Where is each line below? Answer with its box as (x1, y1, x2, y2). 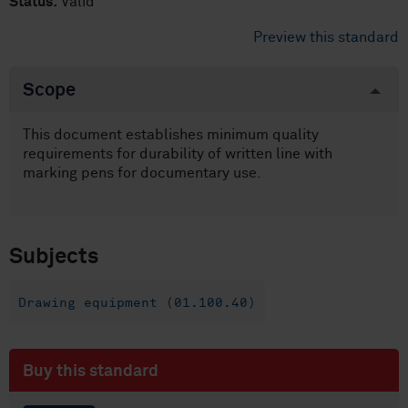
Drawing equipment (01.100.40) (18, 295, 256, 311)
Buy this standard (23, 363, 158, 381)
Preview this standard (253, 30, 399, 45)
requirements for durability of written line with (23, 147, 332, 161)
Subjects (9, 246, 99, 269)
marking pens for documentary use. (23, 166, 261, 180)
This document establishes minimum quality (23, 127, 319, 142)
